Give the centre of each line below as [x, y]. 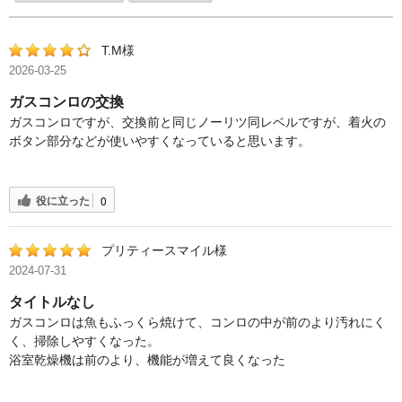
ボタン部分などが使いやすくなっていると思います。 [160, 141]
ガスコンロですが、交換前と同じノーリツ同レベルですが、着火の [197, 122]
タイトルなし [52, 302]
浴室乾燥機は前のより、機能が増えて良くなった [147, 360]
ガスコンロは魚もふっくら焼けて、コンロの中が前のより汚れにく [197, 323]
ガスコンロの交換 [66, 102]
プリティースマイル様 [164, 251]
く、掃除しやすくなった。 [84, 341]
